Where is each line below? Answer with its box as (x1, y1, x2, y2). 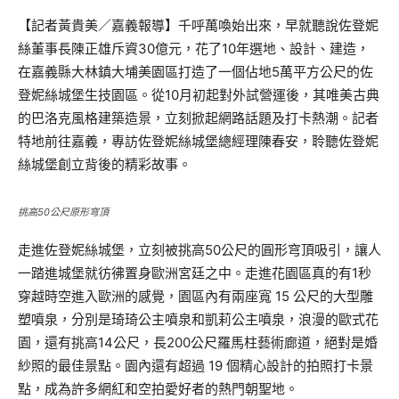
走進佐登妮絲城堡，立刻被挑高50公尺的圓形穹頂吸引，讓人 (18, 241, 381, 258)
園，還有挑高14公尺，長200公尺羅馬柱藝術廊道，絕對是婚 (18, 334, 378, 351)
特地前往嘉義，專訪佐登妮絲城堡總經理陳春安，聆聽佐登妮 (18, 133, 379, 150)
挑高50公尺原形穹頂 (18, 206, 109, 218)
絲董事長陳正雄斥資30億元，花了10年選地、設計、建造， (18, 40, 370, 57)
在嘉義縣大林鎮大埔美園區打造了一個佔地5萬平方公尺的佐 (18, 63, 373, 80)
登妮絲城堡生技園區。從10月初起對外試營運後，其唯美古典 (18, 86, 379, 103)
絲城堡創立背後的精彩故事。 (18, 156, 191, 173)
